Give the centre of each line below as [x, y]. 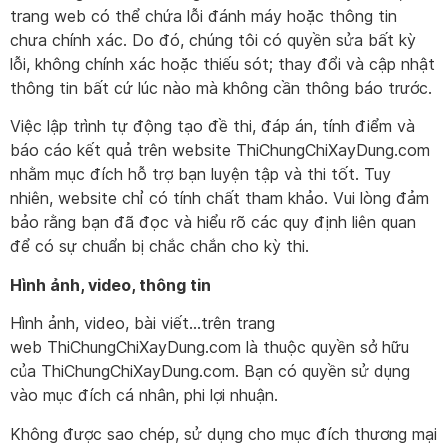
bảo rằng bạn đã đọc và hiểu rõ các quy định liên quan [213, 222]
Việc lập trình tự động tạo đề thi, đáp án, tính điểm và [212, 126]
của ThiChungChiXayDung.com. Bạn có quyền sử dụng [210, 371]
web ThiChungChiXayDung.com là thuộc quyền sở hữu [209, 347]
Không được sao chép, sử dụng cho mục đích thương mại [223, 433]
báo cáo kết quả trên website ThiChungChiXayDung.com [220, 150]
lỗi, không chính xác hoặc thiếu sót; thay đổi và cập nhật [222, 63]
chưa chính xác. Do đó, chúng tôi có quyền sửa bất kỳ [213, 39]
